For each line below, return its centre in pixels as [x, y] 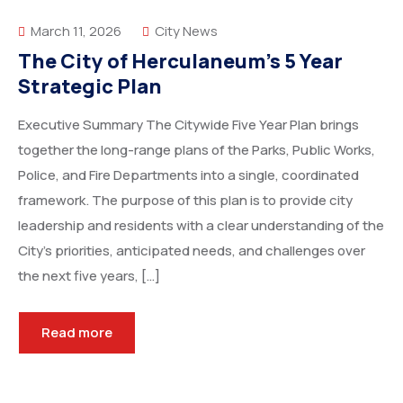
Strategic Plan [90, 86]
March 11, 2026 [75, 31]
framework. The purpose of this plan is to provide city [185, 200]
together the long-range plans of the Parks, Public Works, [197, 150]
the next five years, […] [89, 276]
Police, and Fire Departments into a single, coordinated [188, 175]
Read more [77, 332]
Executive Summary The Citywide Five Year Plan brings [188, 125]
